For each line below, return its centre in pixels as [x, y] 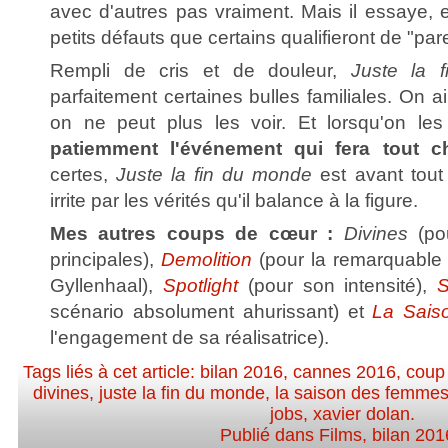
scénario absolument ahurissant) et [211, 311]
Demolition [210, 259]
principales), [105, 259]
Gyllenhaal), [106, 285]
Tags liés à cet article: [112, 372]
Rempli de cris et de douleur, [200, 70]
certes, [83, 174]
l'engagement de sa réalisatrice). [189, 337]
